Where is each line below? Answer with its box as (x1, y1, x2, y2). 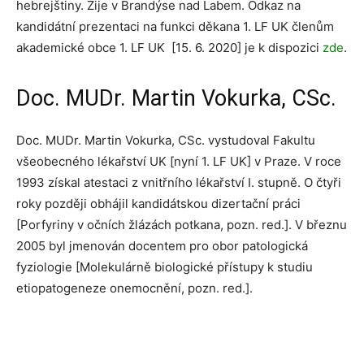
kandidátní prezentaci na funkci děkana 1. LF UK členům (16, 19, 334, 34)
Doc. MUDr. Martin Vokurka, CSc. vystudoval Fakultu (16, 132, 315, 148)
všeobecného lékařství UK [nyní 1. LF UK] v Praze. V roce (16, 154, 341, 169)
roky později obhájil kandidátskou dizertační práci (16, 196, 301, 211)
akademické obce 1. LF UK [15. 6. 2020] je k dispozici (16, 40, 323, 55)
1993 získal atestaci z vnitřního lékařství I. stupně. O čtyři (16, 175, 341, 190)
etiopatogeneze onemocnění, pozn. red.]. (16, 280, 253, 296)
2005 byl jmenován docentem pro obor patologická (16, 238, 308, 253)
